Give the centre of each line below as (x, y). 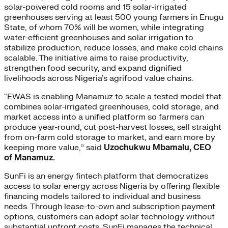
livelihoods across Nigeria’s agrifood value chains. (101, 79)
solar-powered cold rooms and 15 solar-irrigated (95, 7)
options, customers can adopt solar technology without (109, 217)
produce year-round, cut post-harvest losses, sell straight (113, 127)
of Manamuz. (30, 158)
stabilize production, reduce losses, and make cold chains (113, 48)
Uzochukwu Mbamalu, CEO (158, 148)
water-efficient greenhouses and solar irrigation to (99, 38)
